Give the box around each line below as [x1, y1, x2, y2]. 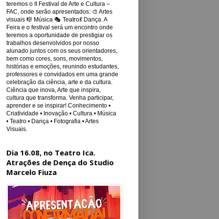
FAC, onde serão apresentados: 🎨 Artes [6, 8, 112, 15]
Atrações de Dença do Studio [6, 157, 114, 167]
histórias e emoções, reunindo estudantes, [6, 63, 119, 70]
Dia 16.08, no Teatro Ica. [6, 148, 95, 157]
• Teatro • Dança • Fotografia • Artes [6, 118, 99, 125]
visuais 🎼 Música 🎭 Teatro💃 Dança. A [6, 16, 107, 23]
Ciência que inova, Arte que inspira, [6, 87, 101, 93]
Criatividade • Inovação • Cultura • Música [6, 110, 116, 117]
